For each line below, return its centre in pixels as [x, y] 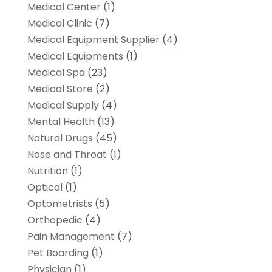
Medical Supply [63, 105]
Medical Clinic [59, 23]
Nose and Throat [67, 154]
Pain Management [71, 236]
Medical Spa [56, 72]
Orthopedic [55, 220]
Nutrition [47, 171]
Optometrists [59, 203]
